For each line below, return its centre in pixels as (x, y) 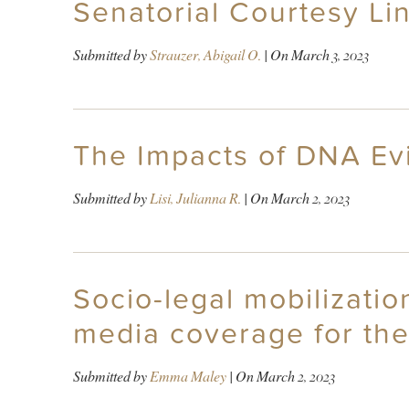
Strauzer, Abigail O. (205, 55)
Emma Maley (188, 376)
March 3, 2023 (330, 55)
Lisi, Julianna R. (195, 198)
